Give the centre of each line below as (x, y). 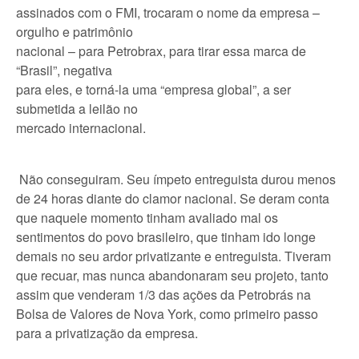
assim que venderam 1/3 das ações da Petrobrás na (163, 294)
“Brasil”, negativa (64, 70)
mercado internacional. (81, 128)
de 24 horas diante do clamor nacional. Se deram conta (173, 198)
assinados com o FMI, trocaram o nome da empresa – (168, 12)
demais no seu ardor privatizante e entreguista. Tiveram (173, 256)
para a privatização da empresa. (107, 333)
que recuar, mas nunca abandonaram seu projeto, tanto (172, 275)
